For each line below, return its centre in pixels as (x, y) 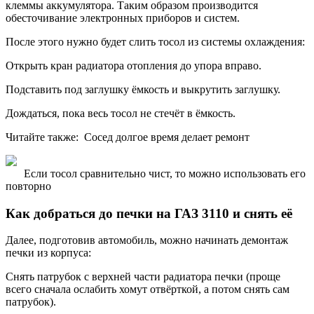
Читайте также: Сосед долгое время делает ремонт (128, 137)
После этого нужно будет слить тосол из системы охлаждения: (155, 41)
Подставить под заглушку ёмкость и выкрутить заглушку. (143, 89)
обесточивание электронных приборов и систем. (123, 18)
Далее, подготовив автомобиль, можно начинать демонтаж (147, 240)
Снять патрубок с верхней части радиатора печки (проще (143, 277)
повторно (28, 186)
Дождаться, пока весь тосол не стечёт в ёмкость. (121, 113)
